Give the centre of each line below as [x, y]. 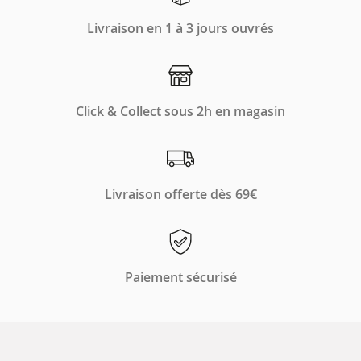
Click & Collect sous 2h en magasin [180, 111]
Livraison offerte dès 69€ [180, 194]
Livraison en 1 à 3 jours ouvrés [180, 28]
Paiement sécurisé [180, 277]
